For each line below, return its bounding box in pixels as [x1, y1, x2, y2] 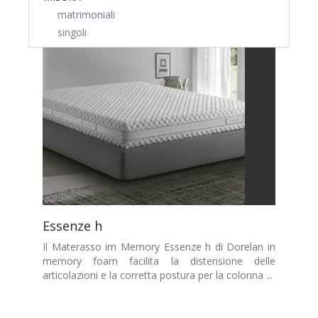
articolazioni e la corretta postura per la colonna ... [43, 268, 273, 282]
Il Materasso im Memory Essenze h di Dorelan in [43, 240, 275, 253]
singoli [57, 26, 87, 39]
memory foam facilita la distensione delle [43, 254, 275, 268]
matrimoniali [57, 8, 115, 21]
